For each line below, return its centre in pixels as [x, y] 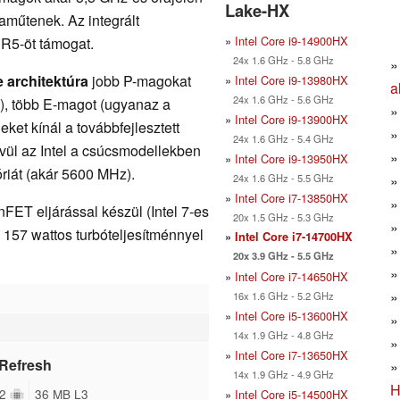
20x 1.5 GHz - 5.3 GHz [279, 217]
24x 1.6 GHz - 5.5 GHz [279, 177]
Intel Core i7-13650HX [292, 354]
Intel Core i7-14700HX [294, 236]
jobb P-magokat [140, 80]
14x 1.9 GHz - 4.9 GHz [279, 374]
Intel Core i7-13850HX [292, 197]
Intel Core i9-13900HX [292, 119]
